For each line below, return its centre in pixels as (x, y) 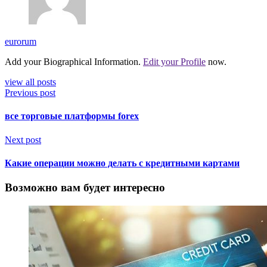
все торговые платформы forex (72, 116)
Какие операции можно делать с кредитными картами (122, 163)
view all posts (30, 82)
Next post (23, 139)
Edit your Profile (174, 62)
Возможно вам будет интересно (85, 188)
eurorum (21, 42)
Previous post (30, 93)
